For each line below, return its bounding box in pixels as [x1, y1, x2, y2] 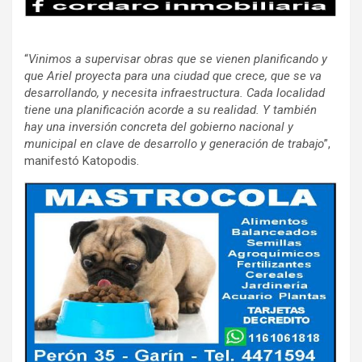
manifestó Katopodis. [24, 154, 142, 169]
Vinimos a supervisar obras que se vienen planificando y [28, 52, 327, 67]
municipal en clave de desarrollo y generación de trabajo [24, 137, 324, 152]
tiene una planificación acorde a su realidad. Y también [24, 103, 317, 118]
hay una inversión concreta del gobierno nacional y [24, 120, 293, 135]
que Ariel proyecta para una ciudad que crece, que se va [24, 69, 322, 84]
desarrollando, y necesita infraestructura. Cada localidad [24, 86, 325, 101]
